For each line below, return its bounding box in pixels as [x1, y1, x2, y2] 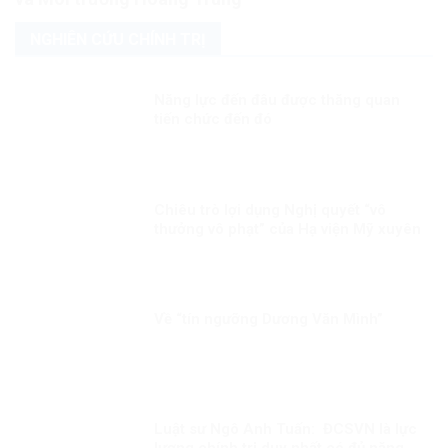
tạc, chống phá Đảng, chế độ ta [154, 238, 371, 257]
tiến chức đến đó [154, 109, 273, 128]
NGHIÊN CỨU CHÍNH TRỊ [29, 29, 206, 49]
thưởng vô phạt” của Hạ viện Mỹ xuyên [154, 219, 422, 238]
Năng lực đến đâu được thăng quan [154, 90, 401, 109]
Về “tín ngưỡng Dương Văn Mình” [154, 310, 384, 329]
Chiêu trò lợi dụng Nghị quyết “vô [154, 200, 387, 219]
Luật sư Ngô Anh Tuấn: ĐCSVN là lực [154, 420, 418, 439]
